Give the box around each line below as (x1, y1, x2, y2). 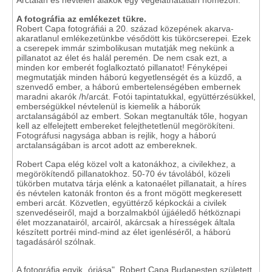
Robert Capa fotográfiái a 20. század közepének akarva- (16, 24, 234, 33)
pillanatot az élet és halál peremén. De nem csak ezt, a (16, 53, 227, 63)
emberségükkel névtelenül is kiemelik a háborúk (16, 101, 200, 111)
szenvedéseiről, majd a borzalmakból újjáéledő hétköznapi (16, 208, 240, 217)
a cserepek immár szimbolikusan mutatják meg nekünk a (16, 43, 234, 53)
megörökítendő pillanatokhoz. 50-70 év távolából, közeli (16, 169, 230, 178)
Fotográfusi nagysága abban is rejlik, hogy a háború (16, 131, 216, 140)
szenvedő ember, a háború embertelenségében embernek (16, 82, 240, 92)
